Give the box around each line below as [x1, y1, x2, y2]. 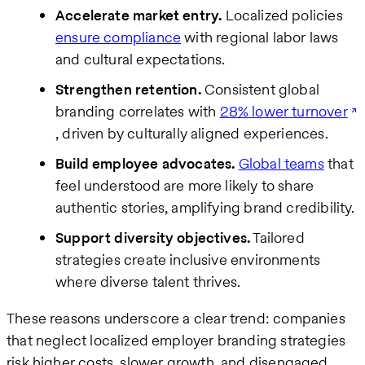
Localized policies [222, 4, 343, 25]
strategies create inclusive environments [55, 248, 321, 270]
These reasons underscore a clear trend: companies [7, 307, 345, 328]
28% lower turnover [219, 100, 348, 121]
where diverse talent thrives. [55, 270, 241, 292]
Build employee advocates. [55, 152, 235, 174]
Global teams [238, 152, 324, 174]
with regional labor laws [181, 26, 339, 47]
